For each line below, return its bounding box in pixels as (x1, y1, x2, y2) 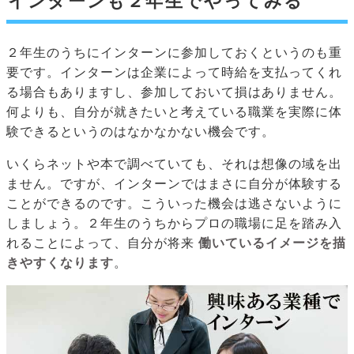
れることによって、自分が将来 (6, 236, 194, 250)
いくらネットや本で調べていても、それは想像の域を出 (6, 157, 342, 171)
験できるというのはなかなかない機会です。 (6, 125, 275, 139)
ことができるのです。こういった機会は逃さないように (6, 197, 342, 211)
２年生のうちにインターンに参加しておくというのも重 (6, 46, 342, 60)
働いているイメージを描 (198, 236, 346, 250)
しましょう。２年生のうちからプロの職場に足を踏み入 (6, 217, 342, 231)
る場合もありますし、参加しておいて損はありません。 (6, 85, 342, 100)
